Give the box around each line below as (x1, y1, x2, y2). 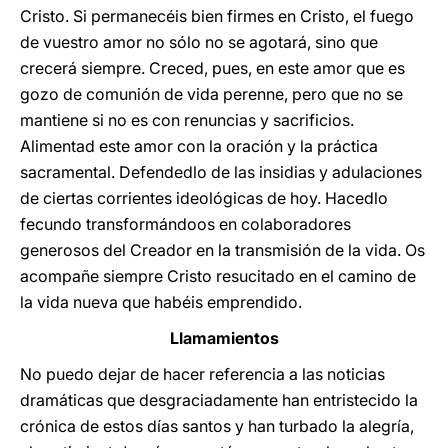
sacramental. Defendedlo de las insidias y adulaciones (20, 162, 422, 182)
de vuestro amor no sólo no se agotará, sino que (20, 32, 378, 52)
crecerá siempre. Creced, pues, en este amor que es (20, 58, 405, 78)
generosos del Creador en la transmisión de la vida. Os (20, 240, 425, 260)
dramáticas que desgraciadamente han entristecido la (20, 390, 418, 410)
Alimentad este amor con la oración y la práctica (20, 136, 378, 156)
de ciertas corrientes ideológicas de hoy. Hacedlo (20, 188, 388, 208)
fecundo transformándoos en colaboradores (20, 214, 351, 234)
